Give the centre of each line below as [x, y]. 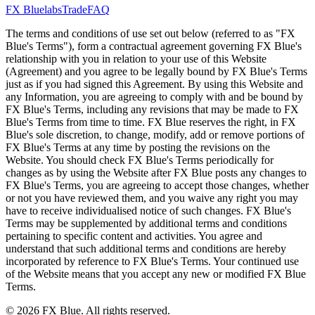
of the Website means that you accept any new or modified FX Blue [156, 274]
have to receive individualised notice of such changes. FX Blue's [148, 210]
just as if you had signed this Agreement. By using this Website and [154, 84]
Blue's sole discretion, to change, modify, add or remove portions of [155, 134]
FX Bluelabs [34, 9]
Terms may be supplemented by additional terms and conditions [146, 223]
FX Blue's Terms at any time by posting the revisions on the [138, 147]
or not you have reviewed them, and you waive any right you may [152, 198]
